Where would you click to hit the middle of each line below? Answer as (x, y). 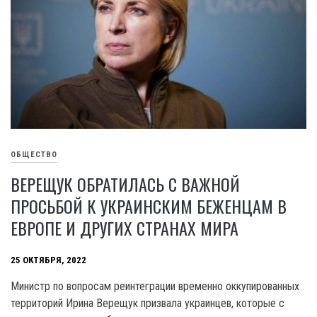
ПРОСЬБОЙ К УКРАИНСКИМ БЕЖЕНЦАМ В (149, 206)
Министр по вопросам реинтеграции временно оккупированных (155, 287)
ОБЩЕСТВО (34, 154)
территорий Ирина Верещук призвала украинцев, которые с (148, 304)
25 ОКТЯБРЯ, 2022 (48, 260)
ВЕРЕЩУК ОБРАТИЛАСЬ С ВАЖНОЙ (125, 184)
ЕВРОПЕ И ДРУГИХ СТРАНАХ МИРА (125, 228)
